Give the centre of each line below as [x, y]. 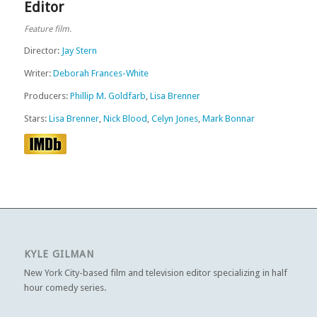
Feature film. [47, 29]
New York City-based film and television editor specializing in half [155, 273]
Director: [42, 51]
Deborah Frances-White [100, 74]
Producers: [47, 96]
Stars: [36, 119]
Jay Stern [79, 51]
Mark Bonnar [228, 119]
